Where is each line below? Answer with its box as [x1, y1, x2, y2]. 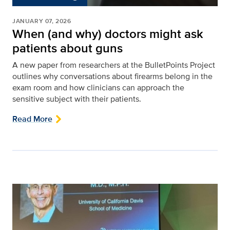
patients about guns [12, 39, 123, 57]
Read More [12, 112, 52, 125]
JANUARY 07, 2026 [12, 16, 71, 26]
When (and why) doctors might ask [12, 24, 203, 43]
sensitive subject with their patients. [12, 92, 141, 105]
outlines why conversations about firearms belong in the [12, 70, 213, 82]
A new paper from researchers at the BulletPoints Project [12, 59, 215, 71]
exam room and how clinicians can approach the [12, 81, 184, 93]
